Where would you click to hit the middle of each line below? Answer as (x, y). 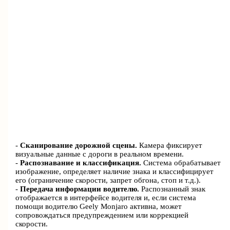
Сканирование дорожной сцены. (79, 146)
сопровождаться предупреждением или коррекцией (102, 215)
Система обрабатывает (181, 163)
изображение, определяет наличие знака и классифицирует (115, 172)
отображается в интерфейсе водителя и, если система (106, 198)
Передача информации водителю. (80, 189)
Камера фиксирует (170, 146)
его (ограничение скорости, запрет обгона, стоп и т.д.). (108, 180)
